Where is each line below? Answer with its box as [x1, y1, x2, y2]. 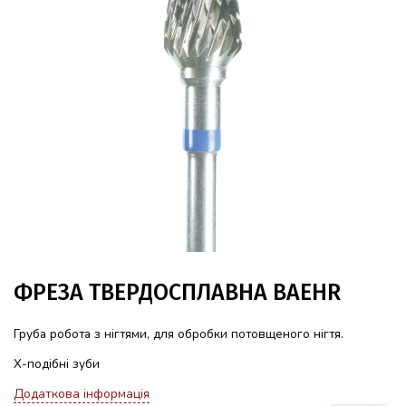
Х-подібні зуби [14, 355, 100, 373]
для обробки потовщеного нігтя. [153, 325, 343, 343]
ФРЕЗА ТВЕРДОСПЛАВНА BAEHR [14, 279, 341, 307]
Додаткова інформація [14, 385, 150, 403]
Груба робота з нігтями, [14, 325, 153, 343]
